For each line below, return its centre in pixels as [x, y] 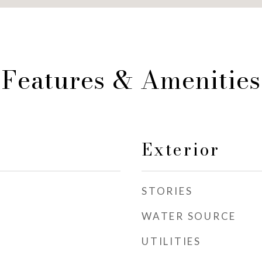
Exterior [181, 149]
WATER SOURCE [189, 216]
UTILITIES [171, 241]
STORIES [167, 191]
